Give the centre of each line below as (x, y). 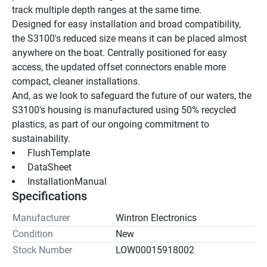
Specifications (49, 196)
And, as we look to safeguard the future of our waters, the (132, 95)
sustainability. (41, 138)
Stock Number (42, 250)
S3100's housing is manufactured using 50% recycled (124, 110)
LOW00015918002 (155, 250)
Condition (33, 234)
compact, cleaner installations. (76, 81)
